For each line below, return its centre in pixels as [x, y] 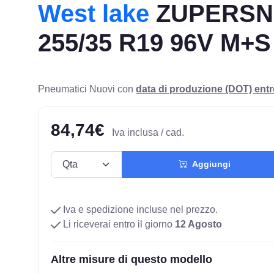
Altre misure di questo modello [132, 259]
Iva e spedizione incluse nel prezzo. [139, 209]
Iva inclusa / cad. [148, 132]
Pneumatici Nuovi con [87, 89]
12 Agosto [199, 224]
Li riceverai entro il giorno [118, 224]
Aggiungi [209, 164]
